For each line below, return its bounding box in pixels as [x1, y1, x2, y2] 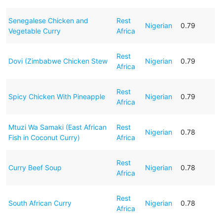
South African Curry [8, 198, 72, 207]
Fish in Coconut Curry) [8, 133, 80, 142]
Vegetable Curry [8, 26, 61, 35]
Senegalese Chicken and [8, 16, 88, 25]
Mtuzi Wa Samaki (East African [8, 122, 107, 131]
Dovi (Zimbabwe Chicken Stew [8, 56, 108, 65]
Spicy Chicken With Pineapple [8, 92, 105, 101]
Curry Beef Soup [8, 163, 62, 172]
